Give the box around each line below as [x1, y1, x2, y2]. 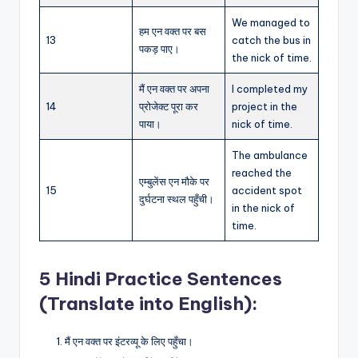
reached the [232, 166, 292, 180]
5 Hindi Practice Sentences [39, 268, 282, 291]
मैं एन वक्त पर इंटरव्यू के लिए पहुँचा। [65, 335, 193, 348]
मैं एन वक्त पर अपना [139, 82, 209, 96]
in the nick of [232, 201, 295, 215]
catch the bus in [232, 34, 311, 47]
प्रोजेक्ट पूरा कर [139, 100, 198, 113]
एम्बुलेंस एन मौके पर [139, 175, 209, 189]
